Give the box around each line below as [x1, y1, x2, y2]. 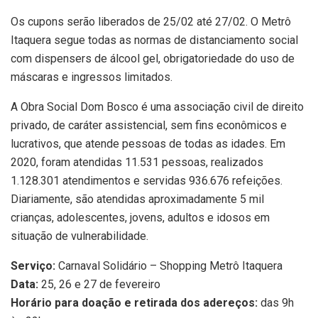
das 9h [261, 296, 294, 310]
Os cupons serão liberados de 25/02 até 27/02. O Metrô [11, 15, 291, 29]
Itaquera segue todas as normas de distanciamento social [11, 33, 298, 48]
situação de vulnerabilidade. [11, 229, 148, 243]
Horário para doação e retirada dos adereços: [11, 296, 261, 310]
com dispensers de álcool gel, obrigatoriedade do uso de [11, 52, 295, 66]
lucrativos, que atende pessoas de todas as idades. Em [11, 137, 285, 151]
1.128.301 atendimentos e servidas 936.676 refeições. [11, 174, 283, 188]
